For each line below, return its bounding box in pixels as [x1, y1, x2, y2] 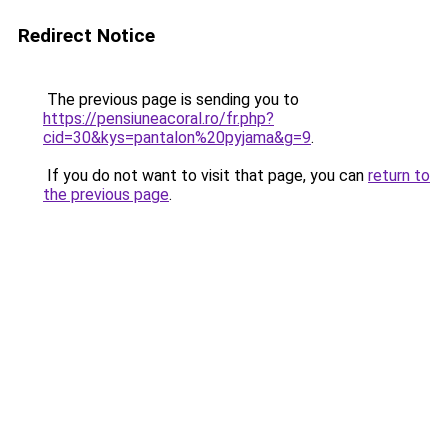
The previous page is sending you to [43, 90, 299, 109]
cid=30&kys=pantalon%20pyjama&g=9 [43, 128, 311, 147]
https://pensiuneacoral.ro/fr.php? [43, 109, 274, 128]
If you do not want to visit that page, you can [43, 166, 368, 185]
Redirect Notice [18, 24, 155, 47]
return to [368, 166, 430, 185]
